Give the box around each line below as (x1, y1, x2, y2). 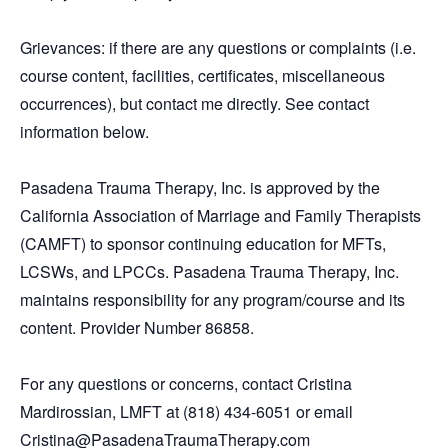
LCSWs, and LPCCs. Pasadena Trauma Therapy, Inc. (20, 260, 399, 283)
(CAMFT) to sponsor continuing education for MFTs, (20, 232, 386, 255)
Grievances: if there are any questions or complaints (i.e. (20, 36, 416, 59)
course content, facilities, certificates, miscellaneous (20, 64, 385, 87)
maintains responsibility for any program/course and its (20, 288, 405, 311)
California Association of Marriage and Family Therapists (20, 204, 421, 227)
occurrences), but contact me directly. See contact (20, 92, 369, 115)
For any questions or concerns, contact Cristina (20, 372, 352, 395)
